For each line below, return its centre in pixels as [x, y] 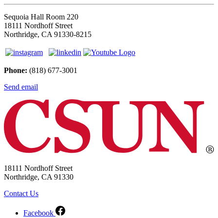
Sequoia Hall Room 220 [41, 17]
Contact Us [21, 194]
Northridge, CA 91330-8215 [48, 35]
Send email [21, 87]
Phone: [16, 71]
